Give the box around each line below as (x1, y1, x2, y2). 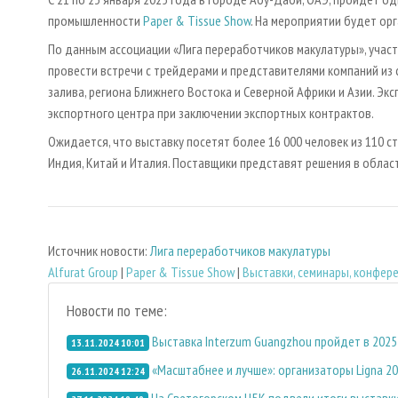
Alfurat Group (48, 262, 118, 281)
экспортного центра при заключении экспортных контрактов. (48, 104, 374, 123)
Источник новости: (48, 241, 150, 259)
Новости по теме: (67, 299, 167, 321)
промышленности (48, 12, 143, 30)
